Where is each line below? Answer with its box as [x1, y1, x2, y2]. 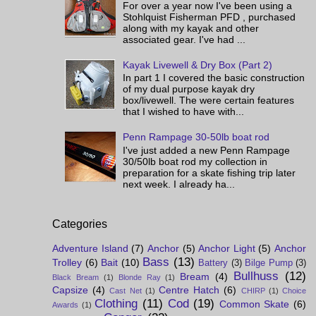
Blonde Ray [118, 272, 161, 281]
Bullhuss [233, 269, 279, 283]
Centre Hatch [159, 284, 220, 296]
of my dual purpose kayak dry [123, 83, 255, 95]
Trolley [52, 256, 82, 268]
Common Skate [219, 298, 290, 310]
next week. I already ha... [123, 178, 236, 190]
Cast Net [109, 286, 142, 295]
